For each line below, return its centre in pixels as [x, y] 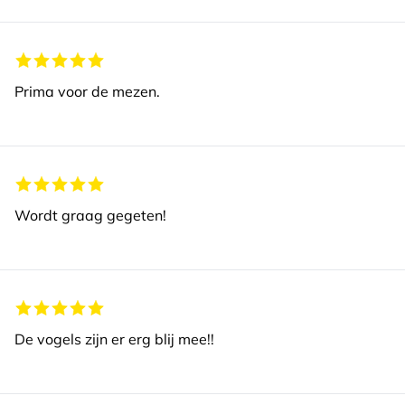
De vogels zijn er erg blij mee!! [114, 339]
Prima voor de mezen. [87, 92]
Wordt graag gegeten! [90, 216]
